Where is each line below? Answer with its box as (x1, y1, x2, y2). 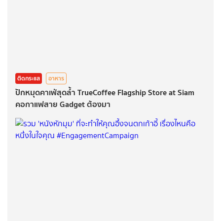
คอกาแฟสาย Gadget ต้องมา (15, 97, 110, 110)
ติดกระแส (17, 73, 40, 83)
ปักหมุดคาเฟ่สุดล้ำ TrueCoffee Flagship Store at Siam (15, 85, 194, 99)
